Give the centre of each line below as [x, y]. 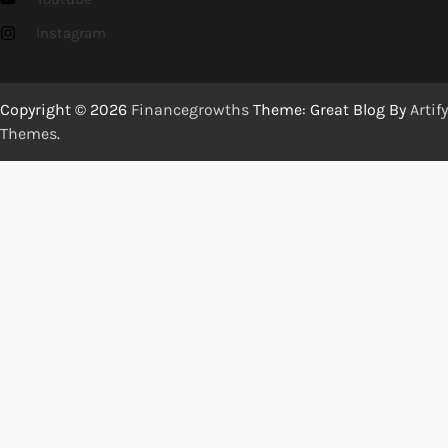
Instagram [71, 32]
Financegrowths [190, 109]
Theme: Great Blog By [329, 109]
